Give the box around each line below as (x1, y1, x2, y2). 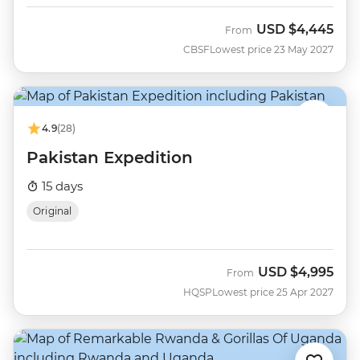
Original (33, 205, 72, 218)
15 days (39, 178, 83, 194)
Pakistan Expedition (27, 148, 193, 168)
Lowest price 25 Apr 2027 (212, 286, 333, 299)
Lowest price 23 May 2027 (210, 43, 333, 55)
